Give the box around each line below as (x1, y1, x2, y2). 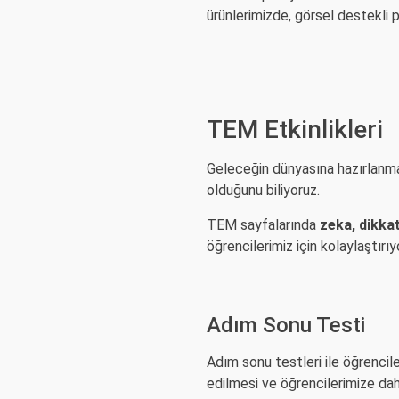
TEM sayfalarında (207, 216, 320, 233)
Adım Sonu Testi (207, 312, 365, 338)
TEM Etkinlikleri (207, 115, 383, 145)
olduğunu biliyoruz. (207, 182, 320, 199)
